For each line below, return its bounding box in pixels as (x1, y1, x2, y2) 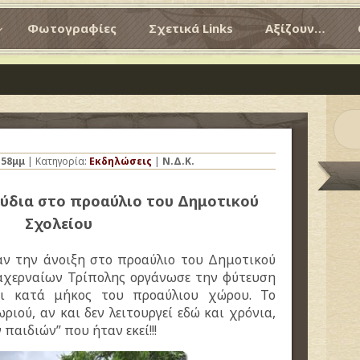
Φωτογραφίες (27, 20, 117, 37)
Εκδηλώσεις (89, 154, 152, 168)
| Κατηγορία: (25, 154, 89, 168)
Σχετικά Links (149, 20, 233, 37)
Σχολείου (25, 214, 92, 233)
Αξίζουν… (265, 20, 325, 37)
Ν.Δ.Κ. (162, 154, 194, 168)
